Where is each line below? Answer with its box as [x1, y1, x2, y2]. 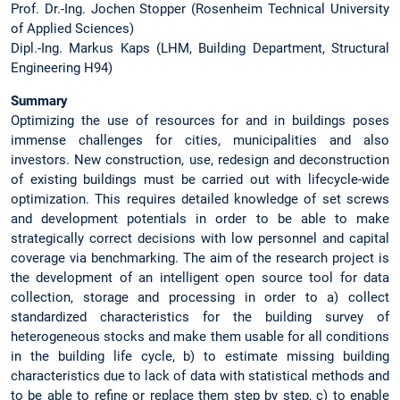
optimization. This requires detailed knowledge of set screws [11, 191, 389, 208]
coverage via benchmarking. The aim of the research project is [11, 250, 389, 267]
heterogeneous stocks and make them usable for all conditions [11, 329, 389, 346]
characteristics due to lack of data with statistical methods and [11, 368, 389, 385]
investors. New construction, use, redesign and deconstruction [11, 152, 389, 169]
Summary [11, 93, 68, 110]
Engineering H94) [11, 60, 112, 77]
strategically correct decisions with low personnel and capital [11, 230, 389, 247]
